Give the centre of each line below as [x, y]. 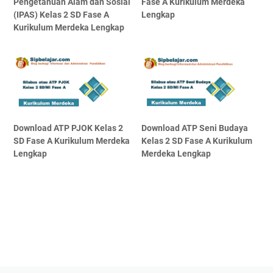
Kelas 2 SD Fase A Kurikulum [197, 141]
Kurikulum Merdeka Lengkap [69, 27]
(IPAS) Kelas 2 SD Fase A [61, 14]
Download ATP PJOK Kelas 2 [68, 128]
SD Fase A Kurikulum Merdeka [72, 141]
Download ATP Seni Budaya [195, 128]
